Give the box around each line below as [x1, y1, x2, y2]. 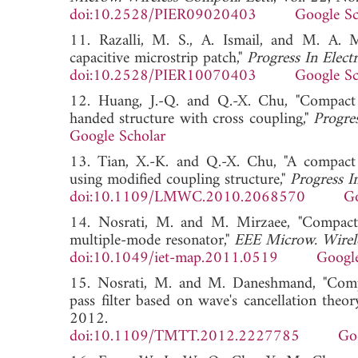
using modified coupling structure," [70, 165, 290, 194]
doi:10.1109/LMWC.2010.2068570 [70, 183, 305, 212]
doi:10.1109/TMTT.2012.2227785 [70, 322, 300, 351]
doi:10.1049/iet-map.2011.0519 [70, 244, 278, 272]
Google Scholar [70, 122, 165, 151]
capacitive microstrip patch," [70, 44, 247, 73]
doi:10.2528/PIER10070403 [70, 62, 257, 90]
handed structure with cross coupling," [70, 105, 314, 133]
